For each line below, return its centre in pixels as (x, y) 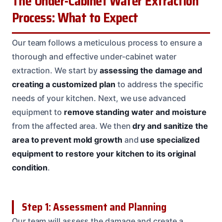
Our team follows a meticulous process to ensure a (107, 42)
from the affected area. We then (72, 126)
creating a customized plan (64, 84)
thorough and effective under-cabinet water (94, 56)
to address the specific (159, 84)
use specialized (170, 139)
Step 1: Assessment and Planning (94, 207)
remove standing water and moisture (135, 112)
